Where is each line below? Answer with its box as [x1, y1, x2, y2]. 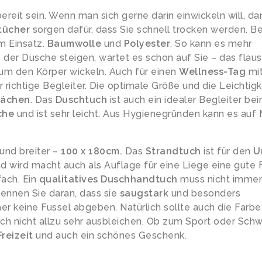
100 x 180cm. [61, 146, 122, 157]
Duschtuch [55, 94, 107, 105]
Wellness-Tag [179, 66, 246, 77]
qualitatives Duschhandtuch [39, 174, 178, 185]
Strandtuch [145, 146, 201, 157]
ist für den [201, 146, 253, 157]
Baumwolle [47, 38, 101, 49]
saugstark [119, 188, 168, 199]
